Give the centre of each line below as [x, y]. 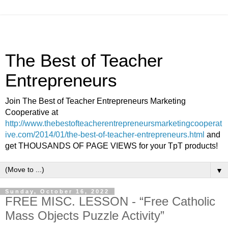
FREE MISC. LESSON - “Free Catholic [110, 201]
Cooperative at [32, 112]
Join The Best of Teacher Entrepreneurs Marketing [95, 101]
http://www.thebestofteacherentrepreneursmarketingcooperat [113, 123]
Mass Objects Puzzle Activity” [85, 216]
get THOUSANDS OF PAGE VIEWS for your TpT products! [111, 146]
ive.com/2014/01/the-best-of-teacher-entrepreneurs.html [105, 135]
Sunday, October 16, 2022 [57, 191]
